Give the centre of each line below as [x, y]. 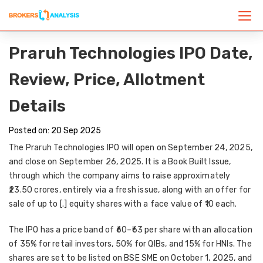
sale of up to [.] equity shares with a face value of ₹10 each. [123, 204]
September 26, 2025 [100, 162]
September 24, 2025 [209, 148]
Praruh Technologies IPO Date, [131, 53]
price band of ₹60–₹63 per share [122, 230]
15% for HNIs [209, 244]
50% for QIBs [140, 244]
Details [37, 106]
